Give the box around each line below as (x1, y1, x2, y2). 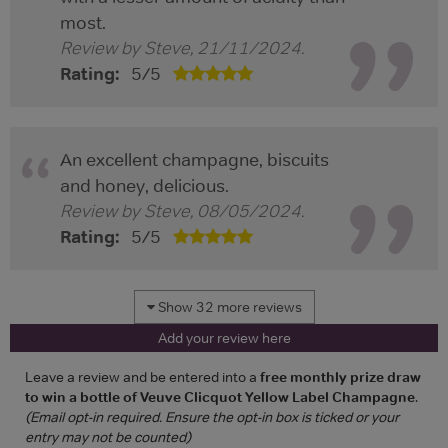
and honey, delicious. (60, 175, 229, 198)
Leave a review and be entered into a (25, 368, 260, 387)
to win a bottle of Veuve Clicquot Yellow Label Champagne (25, 388, 415, 407)
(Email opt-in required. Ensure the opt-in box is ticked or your (25, 408, 399, 427)
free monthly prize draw (260, 368, 421, 387)
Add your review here (157, 329, 291, 348)
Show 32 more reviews (154, 298, 302, 317)
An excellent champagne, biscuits (60, 149, 329, 172)
